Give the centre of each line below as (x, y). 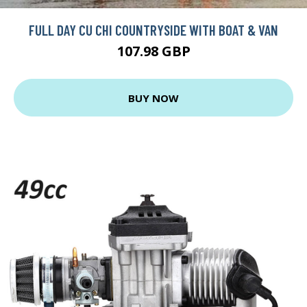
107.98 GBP (153, 51)
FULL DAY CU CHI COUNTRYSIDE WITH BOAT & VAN (153, 30)
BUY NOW (153, 98)
